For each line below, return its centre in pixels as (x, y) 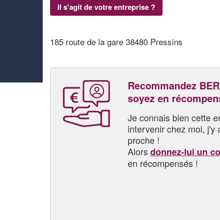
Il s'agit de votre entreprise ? (106, 7)
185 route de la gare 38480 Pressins (116, 41)
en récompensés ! (163, 163)
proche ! (144, 140)
